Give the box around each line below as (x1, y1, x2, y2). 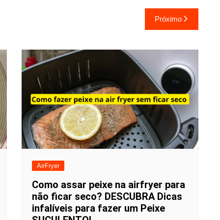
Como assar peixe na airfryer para (32, 179, 185, 191)
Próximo (155, 14, 182, 23)
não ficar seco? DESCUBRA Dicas (32, 191, 182, 202)
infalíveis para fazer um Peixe (32, 202, 165, 214)
